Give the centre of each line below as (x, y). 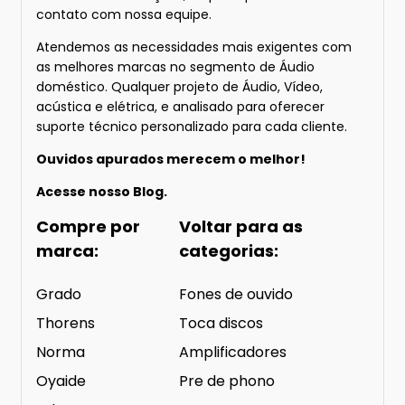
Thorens (66, 323)
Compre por (88, 226)
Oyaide (61, 381)
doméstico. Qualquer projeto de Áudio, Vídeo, (179, 86)
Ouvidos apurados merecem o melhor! (171, 159)
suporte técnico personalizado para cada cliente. (192, 126)
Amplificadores (232, 352)
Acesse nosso (85, 191)
